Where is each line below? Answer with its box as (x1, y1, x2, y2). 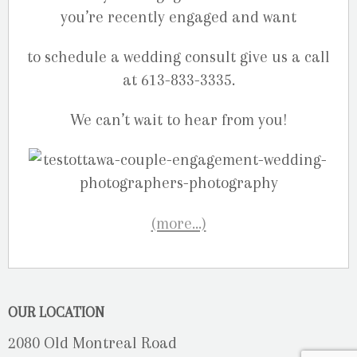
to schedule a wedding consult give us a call (27, 48, 330, 67)
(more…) (151, 214, 206, 233)
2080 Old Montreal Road (8, 333, 177, 352)
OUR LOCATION (8, 303, 104, 320)
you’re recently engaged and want (61, 7, 296, 26)
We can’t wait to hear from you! (69, 111, 288, 130)
